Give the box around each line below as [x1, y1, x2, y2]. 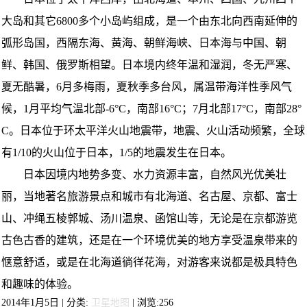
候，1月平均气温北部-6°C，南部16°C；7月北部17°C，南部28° [1, 102, 302, 114]
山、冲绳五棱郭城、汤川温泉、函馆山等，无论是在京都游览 [1, 212, 297, 224]
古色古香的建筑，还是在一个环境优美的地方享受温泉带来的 [1, 234, 297, 246]
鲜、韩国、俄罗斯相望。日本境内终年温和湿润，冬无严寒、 [1, 58, 297, 71]
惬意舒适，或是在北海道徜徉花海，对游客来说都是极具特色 [1, 256, 297, 268]
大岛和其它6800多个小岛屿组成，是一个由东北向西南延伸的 [1, 14, 297, 27]
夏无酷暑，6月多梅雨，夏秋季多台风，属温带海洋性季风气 [1, 80, 292, 93]
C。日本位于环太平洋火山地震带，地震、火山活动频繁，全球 [1, 124, 305, 136]
